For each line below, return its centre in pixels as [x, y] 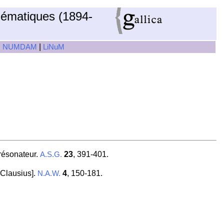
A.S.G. [51, 155]
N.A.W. [49, 174]
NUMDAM [20, 47]
